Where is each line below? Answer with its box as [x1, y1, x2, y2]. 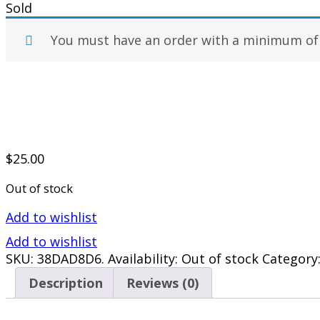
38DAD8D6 [37, 249, 101, 267]
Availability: [108, 249, 178, 267]
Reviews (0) [126, 274, 199, 291]
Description [29, 274, 103, 291]
